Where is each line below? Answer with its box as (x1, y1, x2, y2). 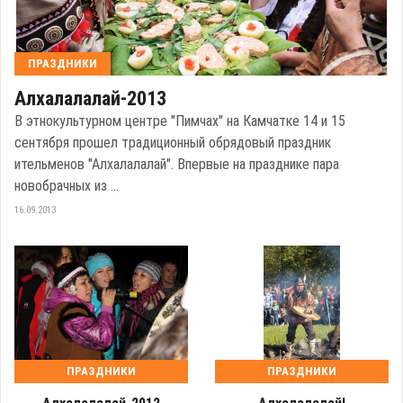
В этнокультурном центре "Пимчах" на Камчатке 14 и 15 (14, 112, 345, 130)
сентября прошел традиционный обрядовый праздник (14, 134, 331, 152)
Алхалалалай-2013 (14, 87, 166, 111)
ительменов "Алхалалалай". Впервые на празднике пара (14, 156, 339, 174)
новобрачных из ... (14, 177, 119, 195)
